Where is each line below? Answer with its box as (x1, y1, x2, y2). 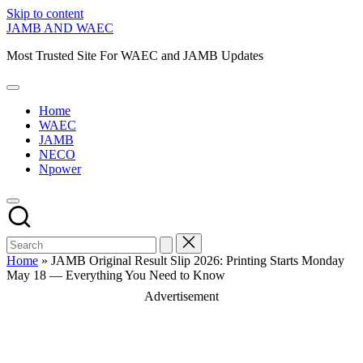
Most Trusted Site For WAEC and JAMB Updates (6, 49, 263, 62)
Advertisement (144, 289, 219, 303)
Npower (39, 162, 81, 176)
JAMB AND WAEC (6, 21, 113, 35)
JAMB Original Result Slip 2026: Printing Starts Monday (51, 254, 344, 267)
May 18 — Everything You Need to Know (6, 268, 225, 282)
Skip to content (6, 6, 83, 20)
